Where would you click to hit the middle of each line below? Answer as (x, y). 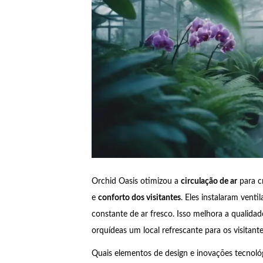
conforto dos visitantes (139, 198)
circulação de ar (209, 182)
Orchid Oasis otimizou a (136, 182)
